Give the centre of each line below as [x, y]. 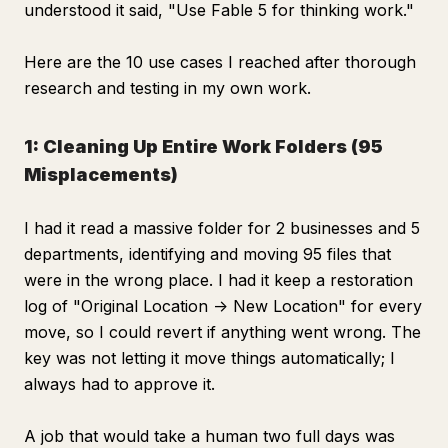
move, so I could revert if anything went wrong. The [222, 332]
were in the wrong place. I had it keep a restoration [218, 280]
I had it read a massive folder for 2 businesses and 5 [222, 228]
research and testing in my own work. [167, 88]
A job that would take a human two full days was [209, 436]
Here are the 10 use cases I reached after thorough [220, 62]
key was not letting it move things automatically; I [209, 358]
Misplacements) [101, 174]
